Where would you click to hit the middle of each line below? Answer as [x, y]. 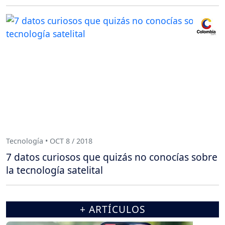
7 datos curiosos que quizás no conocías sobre [112, 157]
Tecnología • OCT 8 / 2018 [49, 141]
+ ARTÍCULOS [113, 209]
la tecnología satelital [54, 170]
